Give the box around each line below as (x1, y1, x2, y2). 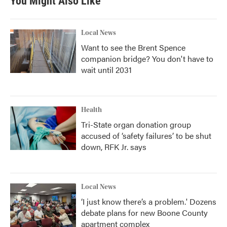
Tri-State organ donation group (81, 119, 191, 130)
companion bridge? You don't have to (81, 53, 213, 64)
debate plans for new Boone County (81, 207, 208, 218)
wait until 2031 (81, 64, 132, 75)
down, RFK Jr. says (81, 141, 146, 153)
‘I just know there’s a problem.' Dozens (81, 196, 216, 207)
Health (81, 106, 102, 114)
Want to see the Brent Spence (81, 42, 185, 53)
